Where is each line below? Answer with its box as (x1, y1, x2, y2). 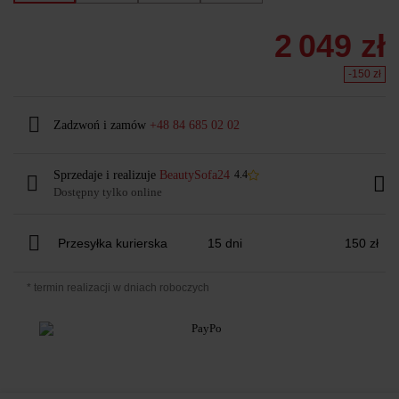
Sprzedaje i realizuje (53, 167, 159, 182)
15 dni (208, 235, 242, 250)
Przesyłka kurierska (58, 235, 167, 250)
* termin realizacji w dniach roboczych (27, 281, 209, 294)
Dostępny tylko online (53, 184, 162, 199)
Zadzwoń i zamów (53, 118, 150, 132)
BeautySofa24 (159, 167, 230, 182)
